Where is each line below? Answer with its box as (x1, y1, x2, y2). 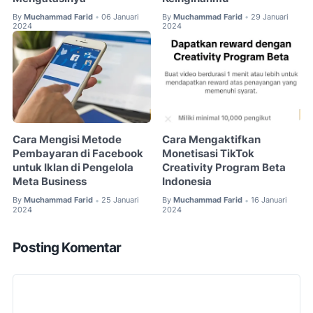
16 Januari (251, 195, 288, 205)
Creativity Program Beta (162, 161, 286, 175)
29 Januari (251, 11, 289, 22)
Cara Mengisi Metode (13, 133, 122, 147)
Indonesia (162, 175, 212, 189)
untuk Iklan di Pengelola (13, 161, 133, 175)
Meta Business (13, 175, 87, 189)
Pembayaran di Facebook (13, 147, 143, 161)
